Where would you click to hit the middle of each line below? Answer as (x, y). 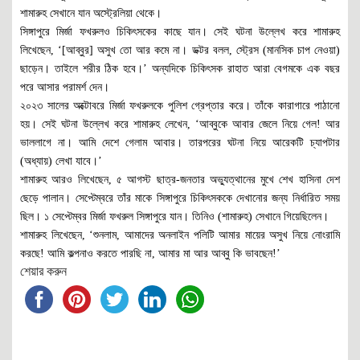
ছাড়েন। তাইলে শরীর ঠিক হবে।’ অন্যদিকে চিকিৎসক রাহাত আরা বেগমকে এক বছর (180, 69)
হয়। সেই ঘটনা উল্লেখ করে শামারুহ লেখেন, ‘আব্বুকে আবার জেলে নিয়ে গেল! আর (180, 125)
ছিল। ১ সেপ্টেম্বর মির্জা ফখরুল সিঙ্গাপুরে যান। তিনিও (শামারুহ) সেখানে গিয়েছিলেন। (174, 217)
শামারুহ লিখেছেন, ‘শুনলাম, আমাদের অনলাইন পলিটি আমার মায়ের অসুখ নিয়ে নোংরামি (180, 235)
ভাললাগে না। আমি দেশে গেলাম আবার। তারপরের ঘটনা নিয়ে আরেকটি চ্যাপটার (180, 143)
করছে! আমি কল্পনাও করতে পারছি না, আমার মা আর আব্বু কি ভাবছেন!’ (150, 254)
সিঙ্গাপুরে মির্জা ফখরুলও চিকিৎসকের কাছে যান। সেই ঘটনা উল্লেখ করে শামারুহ (180, 32)
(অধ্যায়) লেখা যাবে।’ (61, 162)
